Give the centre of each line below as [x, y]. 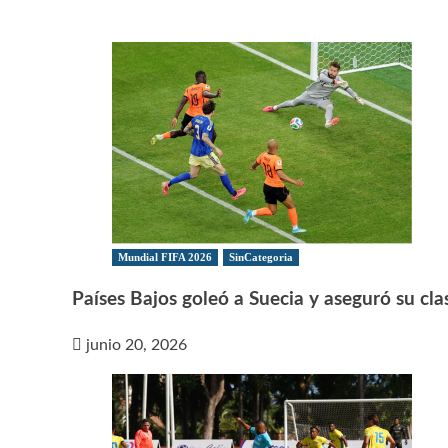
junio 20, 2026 [136, 344]
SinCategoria [261, 257]
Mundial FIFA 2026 [165, 257]
